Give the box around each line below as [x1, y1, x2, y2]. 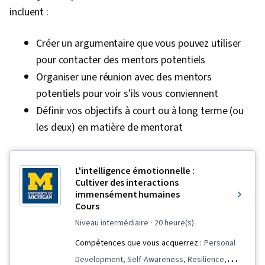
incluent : [9, 5, 49, 20]
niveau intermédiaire [80, 217, 148, 230]
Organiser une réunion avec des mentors [36, 70, 212, 85]
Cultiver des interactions [75, 176, 179, 190]
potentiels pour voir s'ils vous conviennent [36, 86, 218, 102]
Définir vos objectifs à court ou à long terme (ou [36, 104, 244, 119]
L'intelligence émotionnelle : [75, 164, 195, 178]
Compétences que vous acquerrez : [75, 237, 202, 250]
